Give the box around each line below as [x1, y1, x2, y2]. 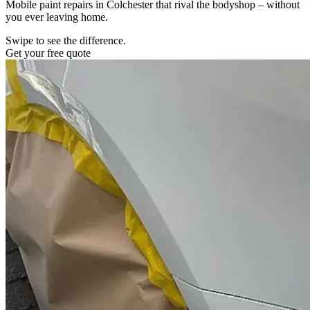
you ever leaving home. [6, 10, 108, 23]
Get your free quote [6, 46, 91, 59]
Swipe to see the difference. [6, 34, 126, 46]
